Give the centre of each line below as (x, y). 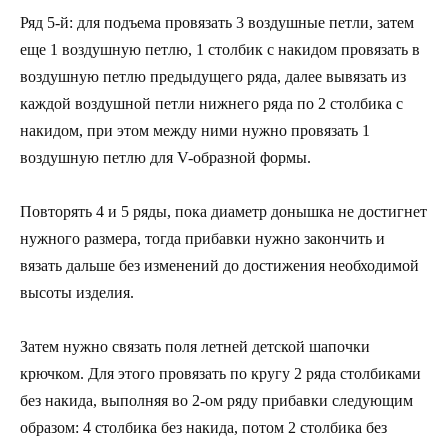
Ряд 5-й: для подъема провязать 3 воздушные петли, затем (217, 23)
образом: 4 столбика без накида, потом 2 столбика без (203, 428)
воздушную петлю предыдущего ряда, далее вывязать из (213, 77)
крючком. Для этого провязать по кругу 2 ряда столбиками (220, 374)
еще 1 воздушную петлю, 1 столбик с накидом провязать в (220, 50)
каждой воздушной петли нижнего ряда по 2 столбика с (211, 104)
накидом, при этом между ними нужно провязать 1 (195, 131)
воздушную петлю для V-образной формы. (165, 158)
